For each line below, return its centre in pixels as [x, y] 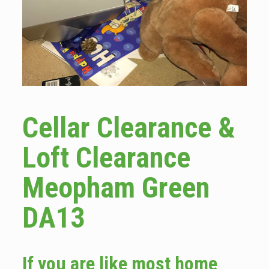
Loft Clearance [106, 158]
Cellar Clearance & [128, 128]
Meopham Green [116, 188]
